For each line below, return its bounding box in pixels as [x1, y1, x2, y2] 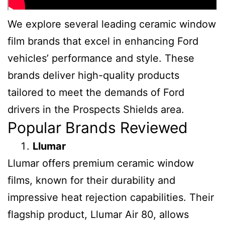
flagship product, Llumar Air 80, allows [8, 208, 189, 220]
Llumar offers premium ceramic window [8, 157, 194, 169]
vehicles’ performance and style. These [8, 52, 194, 64]
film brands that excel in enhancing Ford [8, 35, 198, 47]
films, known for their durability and [8, 174, 175, 186]
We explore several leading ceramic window [8, 18, 216, 30]
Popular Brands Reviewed [8, 119, 188, 137]
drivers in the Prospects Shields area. [8, 103, 184, 116]
